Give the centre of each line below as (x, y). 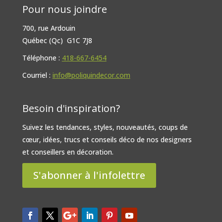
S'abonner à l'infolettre (89, 175)
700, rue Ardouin (49, 28)
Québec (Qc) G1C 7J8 (57, 41)
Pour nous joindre (64, 9)
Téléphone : (42, 58)
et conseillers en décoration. (68, 152)
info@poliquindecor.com (91, 75)
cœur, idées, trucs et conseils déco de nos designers (107, 140)
